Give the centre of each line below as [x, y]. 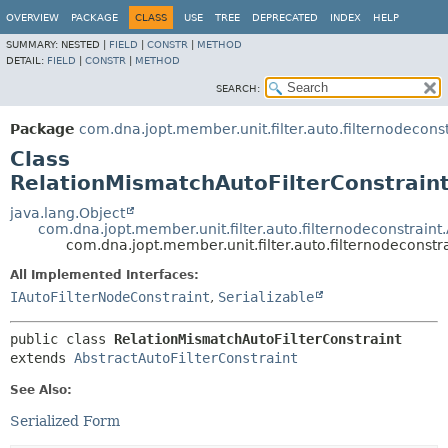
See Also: [41, 390]
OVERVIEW [32, 17]
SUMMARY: [33, 44]
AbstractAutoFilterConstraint [186, 358]
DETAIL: [26, 60]
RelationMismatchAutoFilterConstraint [258, 339]
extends [42, 358]
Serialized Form [65, 421]
